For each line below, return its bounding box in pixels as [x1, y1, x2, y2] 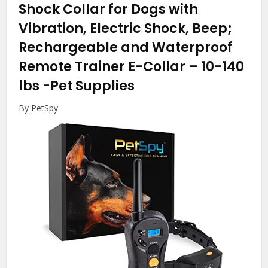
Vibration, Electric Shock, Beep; [19, 19, 233, 38]
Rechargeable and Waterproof [19, 38, 233, 57]
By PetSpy [19, 102, 59, 114]
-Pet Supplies [42, 77, 135, 96]
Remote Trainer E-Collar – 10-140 [19, 57, 245, 77]
